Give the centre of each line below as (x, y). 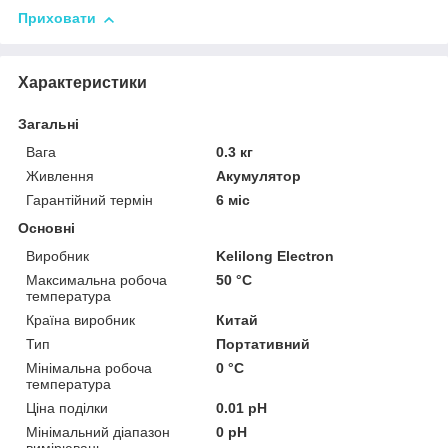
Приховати (57, 18)
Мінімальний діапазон (98, 432)
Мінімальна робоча (89, 368)
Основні (46, 228)
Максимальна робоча (96, 280)
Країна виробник (80, 320)
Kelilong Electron (275, 256)
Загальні (48, 124)
